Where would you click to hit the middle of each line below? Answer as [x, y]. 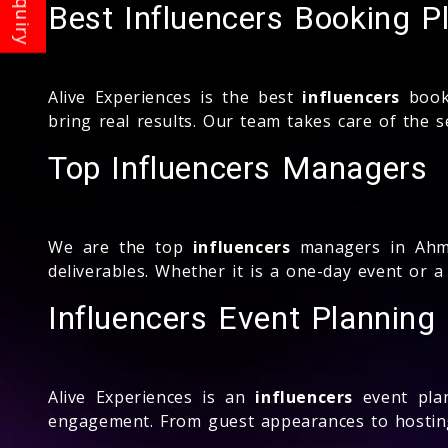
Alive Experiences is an [152, 396]
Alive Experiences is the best [175, 96]
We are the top [120, 246]
